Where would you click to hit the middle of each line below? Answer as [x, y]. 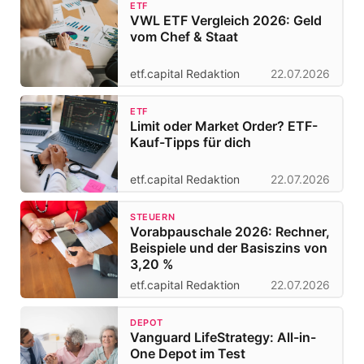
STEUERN [153, 217]
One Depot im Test [188, 353]
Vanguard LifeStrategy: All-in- [223, 337]
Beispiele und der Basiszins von [229, 247]
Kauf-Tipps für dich [191, 142]
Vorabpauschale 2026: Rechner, [230, 231]
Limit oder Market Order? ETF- [224, 126]
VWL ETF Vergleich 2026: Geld [226, 20]
